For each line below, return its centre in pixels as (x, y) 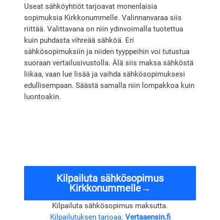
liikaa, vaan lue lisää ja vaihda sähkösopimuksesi (105, 74)
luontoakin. (43, 97)
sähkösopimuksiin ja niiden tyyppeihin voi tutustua (107, 52)
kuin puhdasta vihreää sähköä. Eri (79, 40)
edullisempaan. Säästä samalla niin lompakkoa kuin (110, 85)
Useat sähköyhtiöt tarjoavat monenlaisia (91, 6)
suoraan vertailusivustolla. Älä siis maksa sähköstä (109, 63)
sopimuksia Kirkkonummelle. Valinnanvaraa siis (103, 18)
